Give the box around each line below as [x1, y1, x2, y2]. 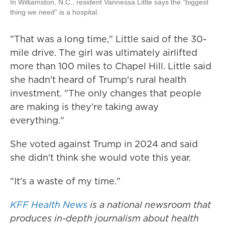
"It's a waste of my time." [10, 175, 121, 188]
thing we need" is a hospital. [10, 8, 99, 17]
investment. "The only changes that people [10, 87, 201, 100]
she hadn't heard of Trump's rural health [10, 73, 186, 86]
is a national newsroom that [87, 198, 211, 211]
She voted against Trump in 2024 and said [10, 138, 198, 151]
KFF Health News [10, 198, 87, 211]
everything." [10, 114, 64, 127]
